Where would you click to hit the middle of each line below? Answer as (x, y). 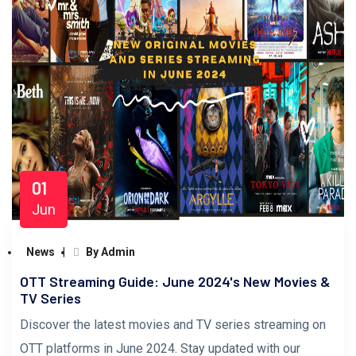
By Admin (109, 252)
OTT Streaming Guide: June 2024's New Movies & (175, 281)
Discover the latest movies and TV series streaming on (173, 325)
